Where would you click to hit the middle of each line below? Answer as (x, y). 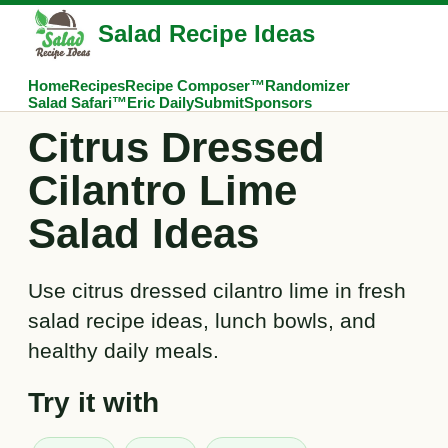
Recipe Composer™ (195, 85)
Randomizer (307, 85)
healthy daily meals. (123, 350)
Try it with (93, 402)
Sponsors (278, 102)
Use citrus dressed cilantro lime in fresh (217, 290)
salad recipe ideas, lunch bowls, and (202, 320)
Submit (219, 102)
